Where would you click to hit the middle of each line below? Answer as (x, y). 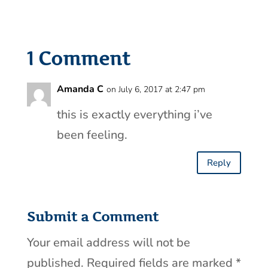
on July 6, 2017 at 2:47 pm (156, 90)
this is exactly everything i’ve (134, 115)
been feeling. (92, 135)
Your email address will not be (108, 243)
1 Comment (78, 59)
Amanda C (80, 89)
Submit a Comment (92, 217)
